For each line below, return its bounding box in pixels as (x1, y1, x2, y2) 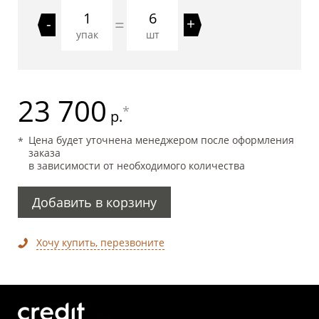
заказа (28, 146, 61, 159)
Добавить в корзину (32, 194, 157, 211)
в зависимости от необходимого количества (28, 159, 245, 172)
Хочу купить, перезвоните (36, 236, 164, 249)
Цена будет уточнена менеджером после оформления (28, 133, 294, 147)
